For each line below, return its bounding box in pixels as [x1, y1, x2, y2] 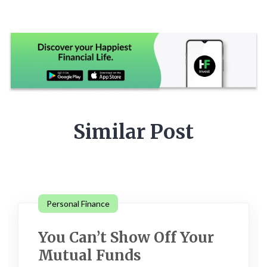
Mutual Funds [38, 246, 141, 265]
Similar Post [73, 120, 194, 145]
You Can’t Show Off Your [38, 228, 214, 247]
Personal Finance [46, 198, 110, 209]
